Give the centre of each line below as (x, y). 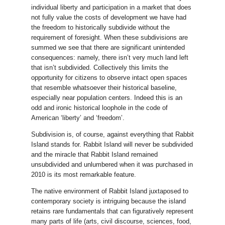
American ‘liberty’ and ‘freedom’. (78, 118)
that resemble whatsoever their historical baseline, (104, 87)
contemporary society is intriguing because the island (108, 201)
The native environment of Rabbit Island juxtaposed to (109, 191)
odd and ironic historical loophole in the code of (99, 107)
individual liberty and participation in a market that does (111, 7)
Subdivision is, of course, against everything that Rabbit (112, 134)
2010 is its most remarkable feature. (83, 174)
